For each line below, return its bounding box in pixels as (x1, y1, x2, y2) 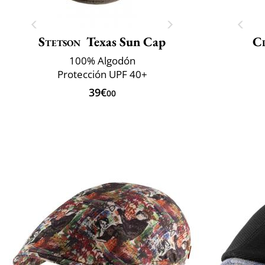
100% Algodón (69, 53, 135, 67)
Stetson (38, 33, 81, 50)
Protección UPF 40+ (57, 67, 147, 81)
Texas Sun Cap (86, 33, 166, 50)
